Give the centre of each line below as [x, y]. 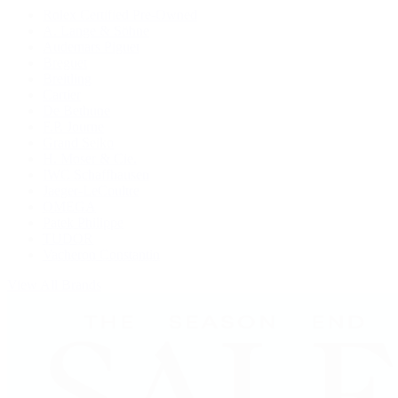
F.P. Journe [73, 126]
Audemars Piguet [91, 46]
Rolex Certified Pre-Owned [120, 14]
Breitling [67, 78]
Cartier [62, 94]
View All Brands [54, 284]
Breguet [65, 62]
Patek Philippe [83, 222]
